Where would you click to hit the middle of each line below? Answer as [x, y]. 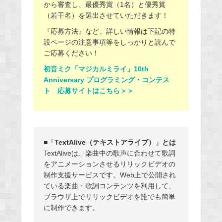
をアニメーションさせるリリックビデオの [109, 164]
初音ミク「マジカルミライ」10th [96, 69]
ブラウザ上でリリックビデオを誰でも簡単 [109, 196]
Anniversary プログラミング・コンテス [106, 80]
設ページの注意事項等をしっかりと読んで [109, 42]
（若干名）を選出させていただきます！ [106, 15]
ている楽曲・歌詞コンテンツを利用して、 [109, 186]
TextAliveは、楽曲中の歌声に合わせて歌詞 [109, 153]
